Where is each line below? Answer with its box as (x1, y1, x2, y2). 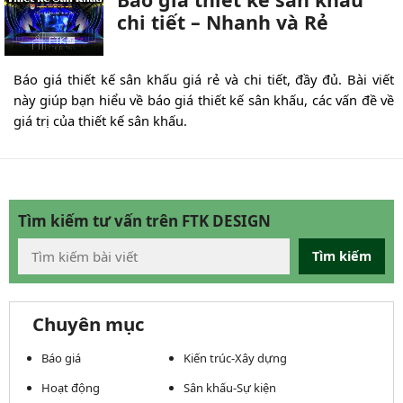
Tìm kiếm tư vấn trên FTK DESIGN (18, 210, 271, 231)
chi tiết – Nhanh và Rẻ (117, 9, 328, 35)
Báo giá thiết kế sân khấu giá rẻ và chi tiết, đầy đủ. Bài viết (13, 70, 394, 88)
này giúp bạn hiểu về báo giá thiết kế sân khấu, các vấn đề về (13, 91, 394, 109)
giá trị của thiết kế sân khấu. (13, 112, 187, 130)
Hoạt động (41, 380, 100, 396)
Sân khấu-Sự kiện (184, 380, 277, 396)
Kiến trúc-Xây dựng (184, 350, 288, 366)
